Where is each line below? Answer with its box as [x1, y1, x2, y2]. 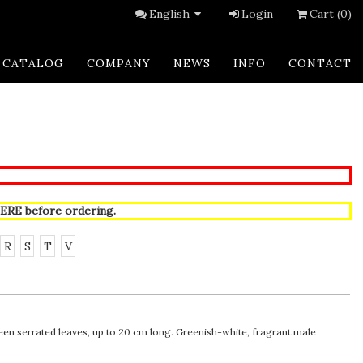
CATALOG [2, 56, 64, 70]
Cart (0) [310, 6, 352, 21]
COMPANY [87, 56, 151, 70]
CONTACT [288, 56, 352, 70]
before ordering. [21, 203, 116, 218]
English [149, 6, 190, 21]
